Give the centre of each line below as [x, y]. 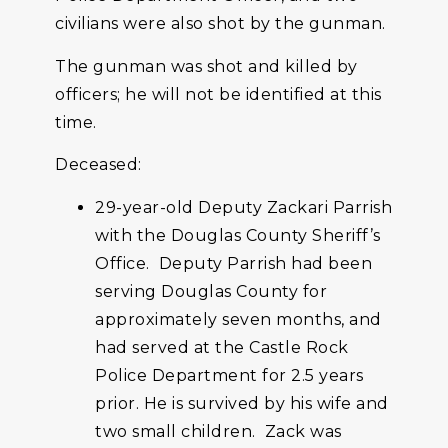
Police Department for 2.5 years [229, 375]
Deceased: [98, 165]
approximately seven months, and [238, 319]
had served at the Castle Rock [222, 347]
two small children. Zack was [218, 431]
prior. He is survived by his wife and [242, 403]
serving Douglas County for [211, 291]
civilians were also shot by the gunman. [220, 24]
